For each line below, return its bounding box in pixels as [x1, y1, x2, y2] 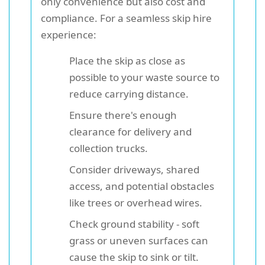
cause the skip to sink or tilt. [69, 250, 199, 264]
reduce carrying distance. [69, 86, 189, 101]
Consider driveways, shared [69, 162, 199, 176]
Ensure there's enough [69, 108, 177, 122]
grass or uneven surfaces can [69, 233, 208, 247]
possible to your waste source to [69, 70, 219, 84]
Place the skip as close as [69, 53, 185, 67]
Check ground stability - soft [69, 216, 199, 231]
